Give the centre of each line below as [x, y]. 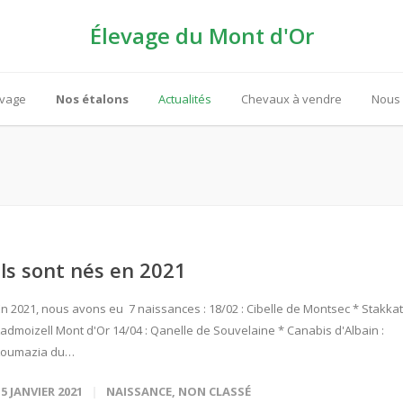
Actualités [185, 99]
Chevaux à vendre [291, 99]
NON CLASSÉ [215, 391]
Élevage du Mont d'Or [201, 36]
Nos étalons [92, 99]
